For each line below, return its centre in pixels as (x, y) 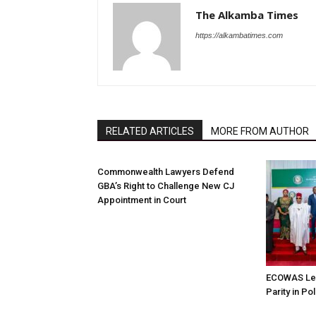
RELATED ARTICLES (150, 131)
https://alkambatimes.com (239, 35)
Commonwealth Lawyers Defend (166, 172)
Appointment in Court (142, 200)
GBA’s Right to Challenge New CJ (166, 186)
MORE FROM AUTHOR (260, 131)
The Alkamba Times (247, 15)
